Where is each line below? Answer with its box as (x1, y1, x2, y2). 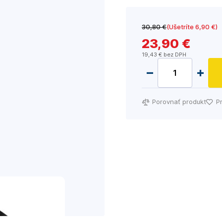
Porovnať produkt (152, 98, 206, 106)
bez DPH (162, 51, 186, 58)
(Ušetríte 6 (166, 23, 199, 31)
